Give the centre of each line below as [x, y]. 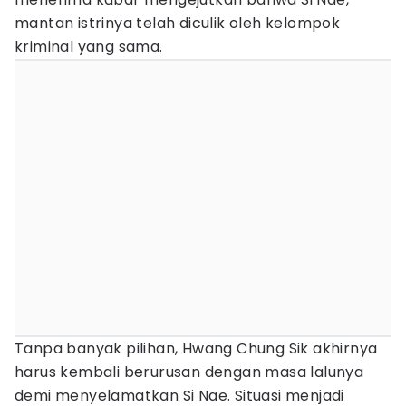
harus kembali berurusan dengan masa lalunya [189, 372]
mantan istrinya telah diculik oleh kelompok [178, 23]
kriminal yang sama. [89, 47]
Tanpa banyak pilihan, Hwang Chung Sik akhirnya [196, 348]
